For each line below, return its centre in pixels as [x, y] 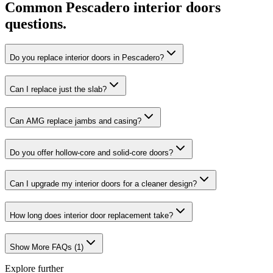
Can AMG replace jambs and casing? [76, 121]
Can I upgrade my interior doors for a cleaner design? [103, 184]
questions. [36, 23]
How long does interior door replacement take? [91, 215]
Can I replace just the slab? [58, 90]
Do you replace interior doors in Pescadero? [87, 58]
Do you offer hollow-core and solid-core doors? [91, 152]
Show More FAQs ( [43, 247]
